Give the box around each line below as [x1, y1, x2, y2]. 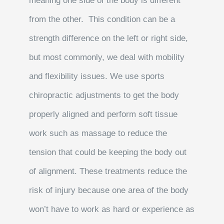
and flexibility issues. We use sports [29, 71, 165, 81]
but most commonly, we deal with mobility [29, 52, 185, 62]
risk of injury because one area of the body [29, 185, 189, 195]
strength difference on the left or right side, [29, 33, 188, 43]
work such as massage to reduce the [29, 128, 167, 138]
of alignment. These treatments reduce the [29, 166, 187, 176]
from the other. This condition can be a [29, 14, 175, 24]
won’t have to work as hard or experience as [29, 204, 195, 214]
